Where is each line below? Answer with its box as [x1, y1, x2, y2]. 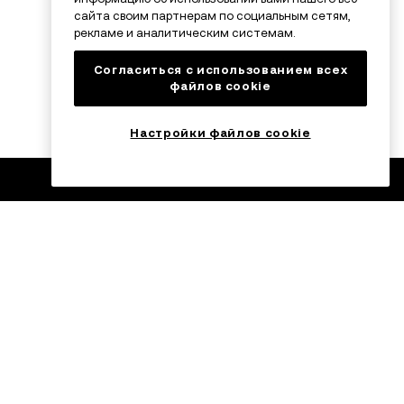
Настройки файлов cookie [130, 125, 311, 140]
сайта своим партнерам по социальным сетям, [74, 9, 351, 23]
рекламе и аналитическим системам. [74, 26, 296, 41]
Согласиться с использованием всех [93, 63, 348, 78]
